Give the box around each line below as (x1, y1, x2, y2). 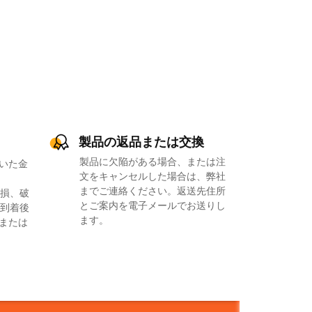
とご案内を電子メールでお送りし (79, 198, 226, 212)
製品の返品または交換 (78, 133, 204, 150)
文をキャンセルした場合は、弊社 (79, 169, 226, 182)
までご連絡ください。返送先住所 (79, 183, 226, 197)
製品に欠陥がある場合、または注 (79, 154, 226, 168)
